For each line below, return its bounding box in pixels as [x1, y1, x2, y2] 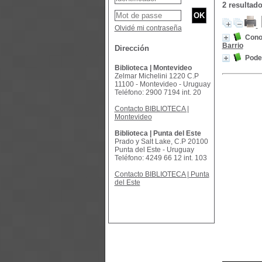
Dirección [114, 44, 149, 53]
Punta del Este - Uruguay [114, 146, 194, 154]
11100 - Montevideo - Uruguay [114, 80, 211, 88]
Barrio [222, 42, 243, 50]
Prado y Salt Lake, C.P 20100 [114, 137, 208, 146]
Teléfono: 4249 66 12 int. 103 [114, 154, 207, 162]
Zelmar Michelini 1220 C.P [114, 72, 199, 80]
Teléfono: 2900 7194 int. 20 [114, 88, 201, 96]
